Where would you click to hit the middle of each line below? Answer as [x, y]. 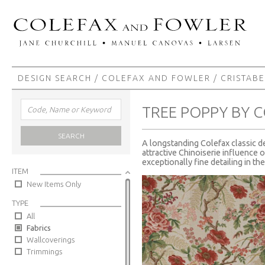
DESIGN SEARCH [55, 78]
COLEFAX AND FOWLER [156, 78]
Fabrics [39, 228]
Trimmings [44, 251]
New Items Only [54, 184]
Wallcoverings [51, 240]
